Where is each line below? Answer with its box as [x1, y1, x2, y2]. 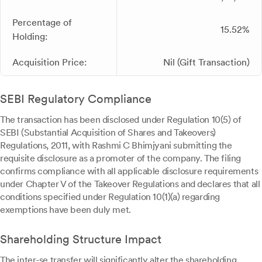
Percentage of [12, 17, 72, 29]
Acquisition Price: [12, 57, 87, 68]
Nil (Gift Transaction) [163, 57, 250, 68]
